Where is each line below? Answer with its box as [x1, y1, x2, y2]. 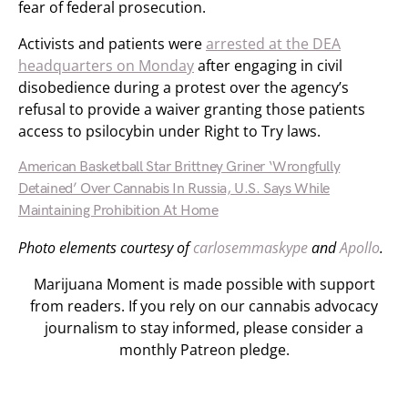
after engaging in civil [194, 56, 342, 76]
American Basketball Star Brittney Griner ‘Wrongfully [18, 158, 341, 176]
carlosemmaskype [193, 238, 308, 258]
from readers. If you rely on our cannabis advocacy [30, 296, 378, 316]
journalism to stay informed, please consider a [45, 318, 363, 338]
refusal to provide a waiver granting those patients [18, 99, 365, 119]
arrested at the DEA [206, 34, 341, 54]
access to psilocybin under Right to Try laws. [18, 121, 321, 141]
